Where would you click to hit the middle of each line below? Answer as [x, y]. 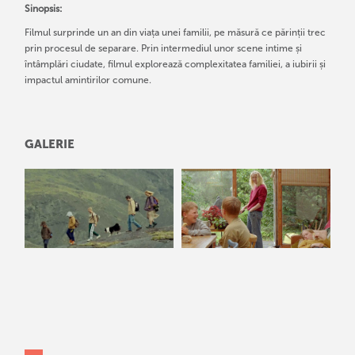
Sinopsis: [44, 9]
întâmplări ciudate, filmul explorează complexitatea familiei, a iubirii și [176, 65]
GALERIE [50, 145]
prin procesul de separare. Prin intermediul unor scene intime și [164, 49]
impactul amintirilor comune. [88, 80]
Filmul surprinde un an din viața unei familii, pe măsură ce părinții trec [176, 33]
